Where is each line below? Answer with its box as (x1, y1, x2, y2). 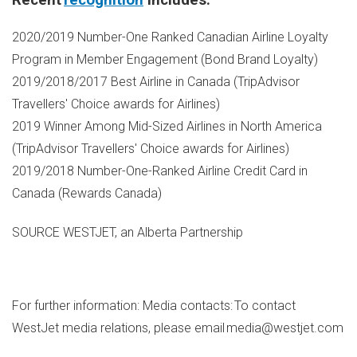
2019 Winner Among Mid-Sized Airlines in (12, 118, 241, 134)
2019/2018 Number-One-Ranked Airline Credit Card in (12, 163, 308, 178)
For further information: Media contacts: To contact (12, 298, 296, 314)
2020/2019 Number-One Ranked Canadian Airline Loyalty (12, 29, 328, 45)
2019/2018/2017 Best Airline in (12, 73, 187, 89)
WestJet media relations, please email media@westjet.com (12, 320, 343, 336)
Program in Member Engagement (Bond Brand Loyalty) (12, 51, 318, 67)
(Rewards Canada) (55, 185, 162, 201)
